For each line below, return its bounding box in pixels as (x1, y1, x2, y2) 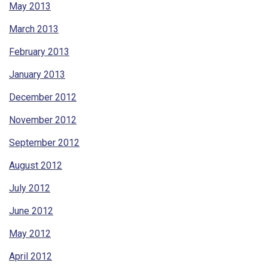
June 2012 (9, 205, 53, 217)
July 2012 (9, 182, 50, 194)
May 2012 (9, 228, 51, 240)
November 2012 (9, 114, 77, 126)
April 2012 (9, 251, 52, 263)
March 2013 (9, 23, 59, 35)
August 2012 (9, 160, 62, 172)
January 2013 (9, 69, 65, 81)
